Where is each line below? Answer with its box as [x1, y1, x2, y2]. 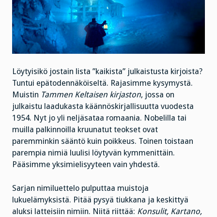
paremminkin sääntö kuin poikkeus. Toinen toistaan [12, 137, 193, 146]
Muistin [12, 90, 41, 100]
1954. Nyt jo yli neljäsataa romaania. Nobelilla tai [12, 113, 186, 123]
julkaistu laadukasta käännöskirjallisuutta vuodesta [12, 102, 194, 111]
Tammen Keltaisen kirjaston [41, 90, 141, 100]
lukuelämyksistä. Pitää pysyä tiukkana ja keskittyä [12, 195, 188, 204]
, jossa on [141, 90, 174, 100]
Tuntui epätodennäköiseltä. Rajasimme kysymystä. [12, 78, 193, 88]
